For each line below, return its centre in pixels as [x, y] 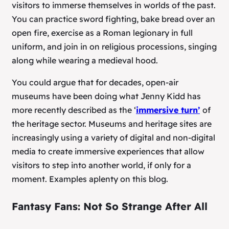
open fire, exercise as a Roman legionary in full [102, 32]
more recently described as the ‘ [74, 110]
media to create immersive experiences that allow [108, 151]
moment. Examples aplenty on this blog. [90, 179]
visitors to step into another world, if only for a [101, 165]
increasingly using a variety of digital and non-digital [113, 137]
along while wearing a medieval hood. [85, 60]
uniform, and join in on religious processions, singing [114, 46]
